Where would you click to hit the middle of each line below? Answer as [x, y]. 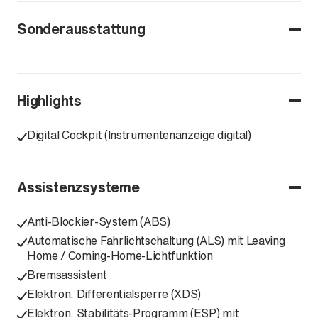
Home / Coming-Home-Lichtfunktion [120, 256]
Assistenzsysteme [78, 187]
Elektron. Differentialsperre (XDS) [114, 294]
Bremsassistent [67, 275]
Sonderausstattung [81, 29]
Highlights [49, 100]
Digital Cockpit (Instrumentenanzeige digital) [139, 135]
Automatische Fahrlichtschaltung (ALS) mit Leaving [156, 241]
